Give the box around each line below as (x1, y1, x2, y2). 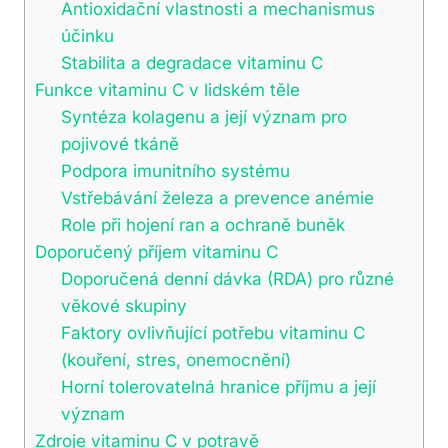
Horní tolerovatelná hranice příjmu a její (60, 375, 376, 397)
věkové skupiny (60, 294, 187, 316)
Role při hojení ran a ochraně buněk (60, 213, 345, 235)
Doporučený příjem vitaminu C (35, 240, 278, 262)
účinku (60, 24, 114, 46)
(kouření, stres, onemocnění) (60, 348, 291, 370)
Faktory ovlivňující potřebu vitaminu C (60, 321, 365, 343)
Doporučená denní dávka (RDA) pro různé (60, 267, 394, 289)
